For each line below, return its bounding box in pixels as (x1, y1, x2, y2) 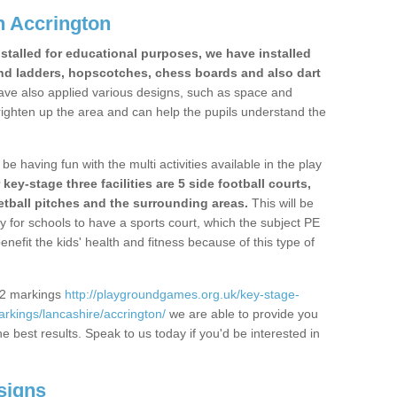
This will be (248, 196, 314, 210)
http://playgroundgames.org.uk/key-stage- (65, 287, 300, 301)
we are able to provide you (166, 307, 318, 321)
